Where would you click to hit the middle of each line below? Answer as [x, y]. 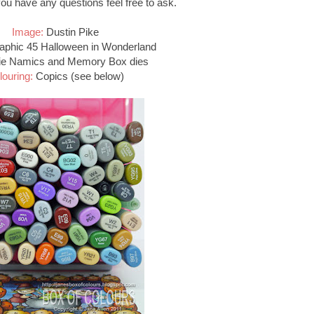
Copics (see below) [78, 76]
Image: [28, 32]
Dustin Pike [71, 32]
